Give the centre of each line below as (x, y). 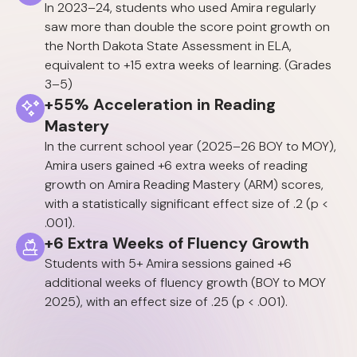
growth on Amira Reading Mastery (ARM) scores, (184, 185)
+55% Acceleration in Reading (160, 105)
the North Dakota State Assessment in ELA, (168, 46)
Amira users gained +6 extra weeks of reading (176, 166)
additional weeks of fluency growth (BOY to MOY (185, 283)
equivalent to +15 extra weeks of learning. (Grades (188, 65)
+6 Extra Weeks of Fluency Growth (177, 243)
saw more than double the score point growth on (187, 27)
